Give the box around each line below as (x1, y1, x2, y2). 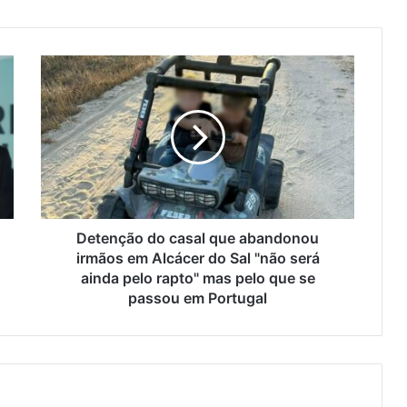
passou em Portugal (128, 289, 267, 308)
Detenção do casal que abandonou (76, 229, 319, 248)
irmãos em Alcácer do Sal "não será (75, 249, 320, 268)
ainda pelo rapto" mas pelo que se (80, 269, 315, 288)
